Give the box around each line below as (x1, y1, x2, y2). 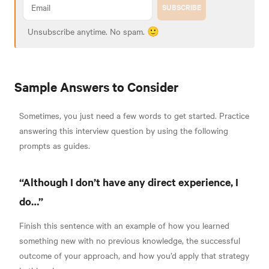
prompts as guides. (19, 139, 90, 152)
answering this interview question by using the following (19, 124, 228, 137)
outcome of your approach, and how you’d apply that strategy (19, 249, 249, 262)
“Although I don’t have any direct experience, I (19, 175, 238, 190)
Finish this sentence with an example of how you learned (19, 219, 229, 232)
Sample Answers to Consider (14, 78, 178, 95)
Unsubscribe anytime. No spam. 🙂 (28, 25, 159, 38)
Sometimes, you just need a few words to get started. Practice (19, 109, 249, 122)
